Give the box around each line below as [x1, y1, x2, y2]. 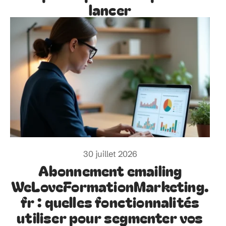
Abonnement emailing [38, 159, 182, 181]
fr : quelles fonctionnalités [20, 191, 200, 212]
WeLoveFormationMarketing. [11, 175, 209, 196]
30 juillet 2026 [83, 148, 137, 159]
